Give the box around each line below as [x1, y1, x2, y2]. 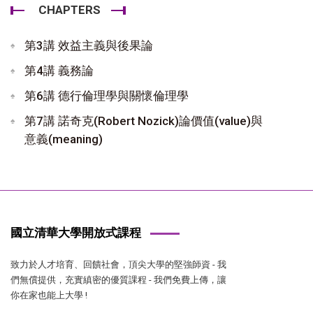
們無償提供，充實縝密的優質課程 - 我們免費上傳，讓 [10, 274, 226, 285]
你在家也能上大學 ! [10, 289, 87, 300]
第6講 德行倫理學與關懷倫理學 [24, 88, 189, 103]
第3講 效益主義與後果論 [24, 38, 153, 52]
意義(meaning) [24, 131, 103, 146]
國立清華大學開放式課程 [10, 224, 141, 241]
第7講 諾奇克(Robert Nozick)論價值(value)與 [24, 113, 263, 128]
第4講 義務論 [24, 63, 94, 78]
